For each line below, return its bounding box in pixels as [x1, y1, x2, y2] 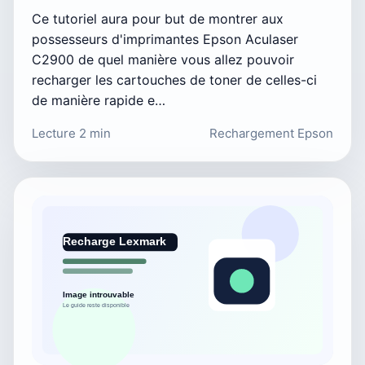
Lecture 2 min [32, 125, 111, 141]
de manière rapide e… [32, 91, 165, 108]
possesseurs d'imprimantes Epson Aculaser [32, 30, 298, 47]
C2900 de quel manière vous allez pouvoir [32, 51, 294, 68]
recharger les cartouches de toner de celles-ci [32, 71, 317, 88]
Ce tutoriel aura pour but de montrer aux [32, 10, 284, 27]
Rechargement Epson [209, 125, 333, 141]
